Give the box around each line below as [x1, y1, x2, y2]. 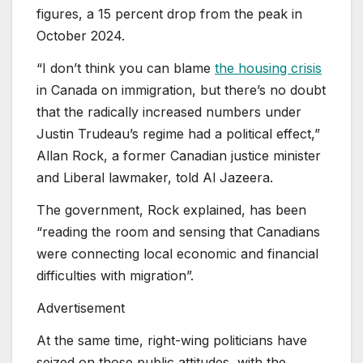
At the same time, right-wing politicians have [36, 331, 307, 348]
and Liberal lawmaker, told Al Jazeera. [36, 169, 273, 186]
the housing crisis [215, 60, 322, 77]
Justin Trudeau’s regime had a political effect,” [36, 126, 320, 143]
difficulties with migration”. [36, 267, 194, 284]
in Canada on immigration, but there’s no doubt [36, 82, 326, 99]
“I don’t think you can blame [36, 60, 215, 77]
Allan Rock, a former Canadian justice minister [36, 147, 321, 164]
